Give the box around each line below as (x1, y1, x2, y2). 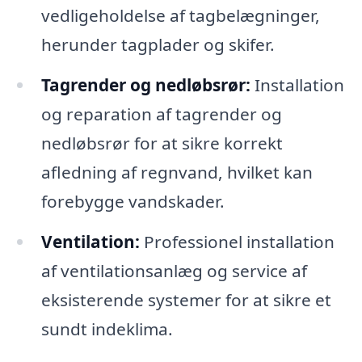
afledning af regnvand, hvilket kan (40, 160, 313, 183)
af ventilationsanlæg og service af (40, 259, 307, 282)
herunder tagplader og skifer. (40, 32, 275, 56)
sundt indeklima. (40, 317, 173, 340)
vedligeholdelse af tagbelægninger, (40, 3, 320, 27)
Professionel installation (139, 229, 335, 253)
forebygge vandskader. (40, 189, 225, 213)
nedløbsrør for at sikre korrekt (40, 131, 283, 154)
